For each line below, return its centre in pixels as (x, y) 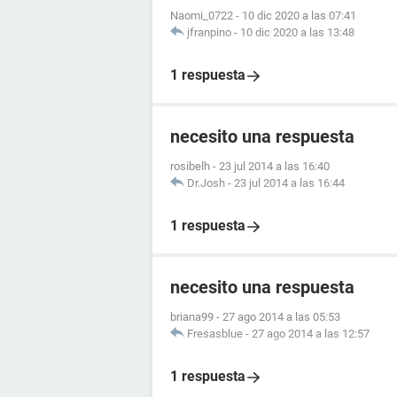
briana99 (192, 317)
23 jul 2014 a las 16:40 (274, 166)
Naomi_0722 (202, 16)
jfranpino (209, 32)
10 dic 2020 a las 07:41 (299, 16)
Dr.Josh (206, 183)
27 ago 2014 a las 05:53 (281, 317)
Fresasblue (215, 334)
